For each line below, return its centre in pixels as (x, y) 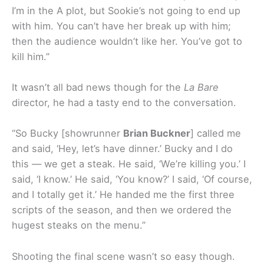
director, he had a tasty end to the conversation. (124, 103)
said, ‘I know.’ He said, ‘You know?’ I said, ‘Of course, (132, 179)
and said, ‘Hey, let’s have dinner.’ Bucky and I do (122, 149)
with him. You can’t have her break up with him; (121, 26)
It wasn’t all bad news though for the (98, 88)
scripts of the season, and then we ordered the (122, 210)
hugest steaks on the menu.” (79, 225)
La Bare (201, 88)
